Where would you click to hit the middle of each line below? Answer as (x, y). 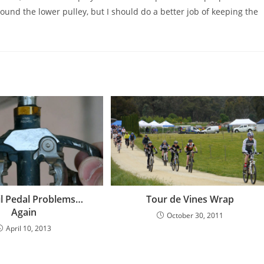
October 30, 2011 (195, 215)
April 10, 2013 (29, 228)
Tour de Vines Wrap (190, 199)
